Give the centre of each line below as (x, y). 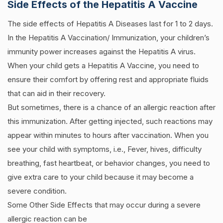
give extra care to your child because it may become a (101, 177)
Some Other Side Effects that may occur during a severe (104, 205)
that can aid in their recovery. (56, 93)
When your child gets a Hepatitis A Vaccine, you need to (103, 65)
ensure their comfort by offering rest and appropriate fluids (108, 79)
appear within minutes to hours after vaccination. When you (108, 135)
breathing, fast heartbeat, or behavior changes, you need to (109, 163)
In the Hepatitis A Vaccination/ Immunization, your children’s (109, 38)
